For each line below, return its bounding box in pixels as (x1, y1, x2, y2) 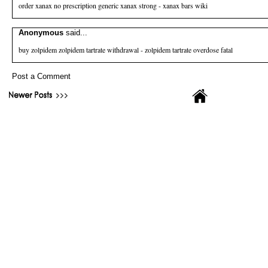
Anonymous (19, 28, 66, 37)
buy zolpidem (19, 45, 57, 54)
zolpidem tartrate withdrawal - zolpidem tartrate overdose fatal (57, 45, 233, 54)
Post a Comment (12, 72, 71, 81)
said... (66, 28, 87, 37)
